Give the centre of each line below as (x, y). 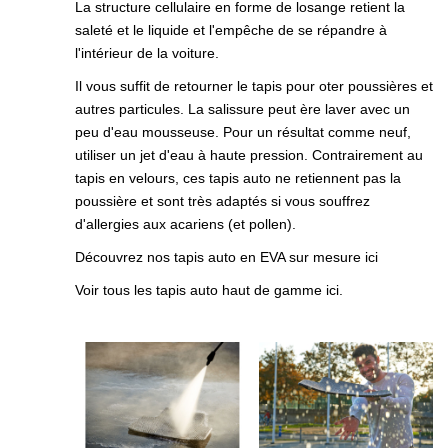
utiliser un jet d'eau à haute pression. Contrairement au (249, 155)
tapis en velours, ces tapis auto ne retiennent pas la (238, 178)
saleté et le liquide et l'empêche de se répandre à (231, 30)
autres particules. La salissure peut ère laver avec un (242, 109)
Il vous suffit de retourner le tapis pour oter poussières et (254, 86)
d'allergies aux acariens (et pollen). (185, 224)
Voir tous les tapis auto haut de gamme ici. (209, 290)
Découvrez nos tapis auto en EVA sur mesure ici (226, 257)
